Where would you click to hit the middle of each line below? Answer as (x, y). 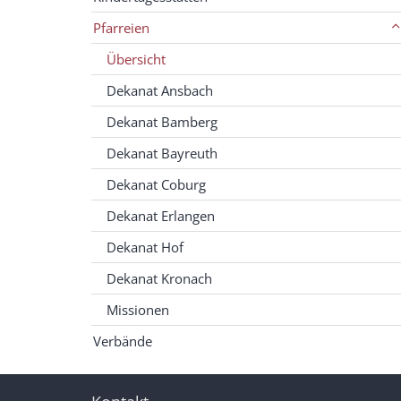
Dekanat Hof (145, 247)
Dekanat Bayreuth (162, 153)
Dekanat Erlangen (161, 215)
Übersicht (136, 59)
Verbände (123, 341)
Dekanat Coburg (156, 184)
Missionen (138, 309)
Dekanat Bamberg (162, 121)
